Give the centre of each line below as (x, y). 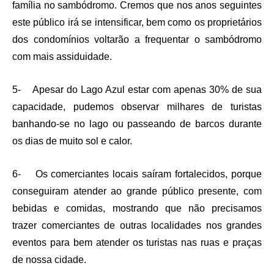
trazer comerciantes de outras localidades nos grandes (137, 226)
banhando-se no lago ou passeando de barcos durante (137, 124)
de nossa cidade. (49, 260)
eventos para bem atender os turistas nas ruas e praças (137, 243)
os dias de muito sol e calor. (72, 141)
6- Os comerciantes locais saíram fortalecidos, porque (137, 174)
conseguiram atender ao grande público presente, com (137, 191)
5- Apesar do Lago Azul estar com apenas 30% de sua (137, 90)
